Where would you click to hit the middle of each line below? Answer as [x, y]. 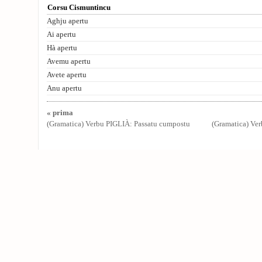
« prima [60, 113]
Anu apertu [64, 88]
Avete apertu [67, 75]
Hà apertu [62, 48]
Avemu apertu [69, 61]
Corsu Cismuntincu [79, 8]
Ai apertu [61, 35]
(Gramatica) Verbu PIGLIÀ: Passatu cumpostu [118, 124]
